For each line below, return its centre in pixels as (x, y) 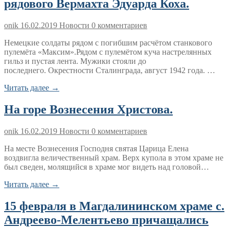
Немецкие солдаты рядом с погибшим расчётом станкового (108, 43)
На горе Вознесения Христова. (88, 110)
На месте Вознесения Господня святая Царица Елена (96, 149)
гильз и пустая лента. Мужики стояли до (75, 61)
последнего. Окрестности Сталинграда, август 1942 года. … (110, 71)
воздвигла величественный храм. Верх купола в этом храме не (114, 158)
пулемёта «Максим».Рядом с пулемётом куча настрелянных (108, 52)
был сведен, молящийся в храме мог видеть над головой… (107, 167)
